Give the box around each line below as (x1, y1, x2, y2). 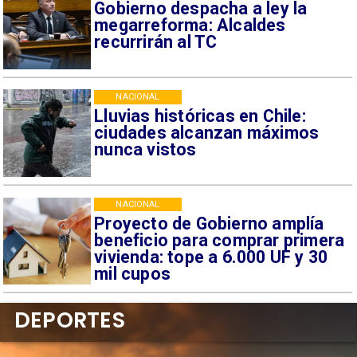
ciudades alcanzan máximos (94, 122, 320, 143)
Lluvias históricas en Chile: (94, 105, 306, 126)
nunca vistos (94, 139, 197, 159)
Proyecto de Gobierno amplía (94, 213, 324, 233)
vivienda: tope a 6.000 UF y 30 (94, 246, 328, 267)
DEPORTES (14, 304, 125, 335)
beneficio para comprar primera (94, 229, 345, 250)
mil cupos (94, 263, 171, 284)
